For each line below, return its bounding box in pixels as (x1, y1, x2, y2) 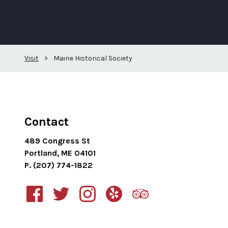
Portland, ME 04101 (24, 148, 96, 158)
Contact (24, 115, 69, 129)
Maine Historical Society (53, 54, 132, 63)
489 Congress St (24, 136, 90, 146)
